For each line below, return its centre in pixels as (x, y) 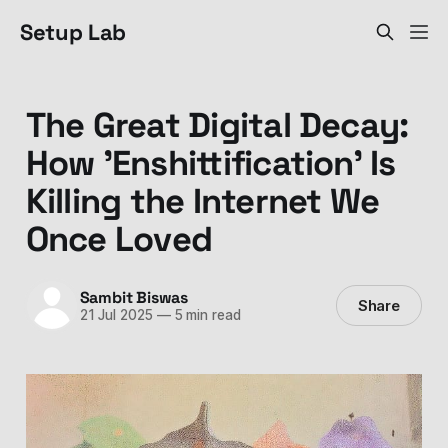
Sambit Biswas (133, 298)
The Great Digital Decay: (217, 124)
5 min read (205, 315)
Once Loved (119, 238)
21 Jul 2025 (116, 315)
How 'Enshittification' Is (210, 162)
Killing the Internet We (202, 200)
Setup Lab (73, 32)
